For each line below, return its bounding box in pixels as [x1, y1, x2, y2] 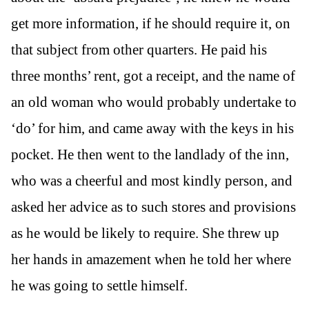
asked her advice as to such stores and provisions [11, 199, 296, 216]
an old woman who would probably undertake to [11, 94, 297, 111]
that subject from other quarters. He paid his [11, 41, 267, 59]
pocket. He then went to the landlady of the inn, [11, 146, 289, 163]
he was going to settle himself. [11, 277, 188, 295]
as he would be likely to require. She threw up [11, 225, 279, 242]
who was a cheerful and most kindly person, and [11, 172, 292, 190]
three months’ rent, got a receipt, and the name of [11, 68, 295, 85]
